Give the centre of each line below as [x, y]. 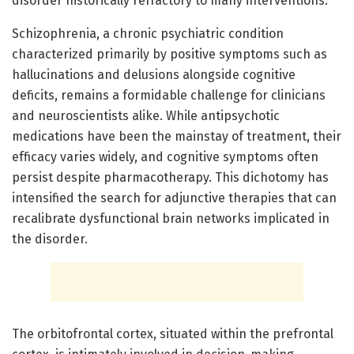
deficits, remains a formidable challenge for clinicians [169, 95]
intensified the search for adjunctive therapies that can [174, 198]
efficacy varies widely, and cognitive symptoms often [165, 156]
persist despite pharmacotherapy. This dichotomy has [170, 177]
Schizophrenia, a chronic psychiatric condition [148, 33]
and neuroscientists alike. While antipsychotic [146, 115]
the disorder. [50, 239]
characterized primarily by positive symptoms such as [169, 54]
